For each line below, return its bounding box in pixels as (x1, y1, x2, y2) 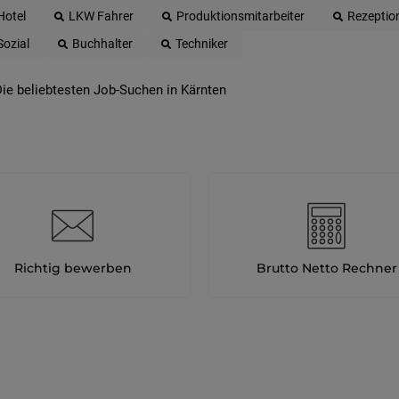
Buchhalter (72, 37, 133, 51)
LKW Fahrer (69, 9, 134, 23)
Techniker (175, 37, 228, 51)
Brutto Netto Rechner (256, 260, 397, 276)
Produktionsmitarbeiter (176, 9, 305, 23)
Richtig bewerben (13, 260, 132, 276)
